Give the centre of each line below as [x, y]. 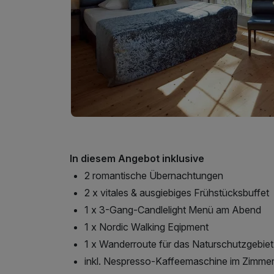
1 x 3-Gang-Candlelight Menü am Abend [173, 209]
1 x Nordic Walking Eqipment [146, 227]
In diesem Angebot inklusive [137, 158]
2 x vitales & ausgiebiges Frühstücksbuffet [177, 192]
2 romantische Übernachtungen [154, 175]
